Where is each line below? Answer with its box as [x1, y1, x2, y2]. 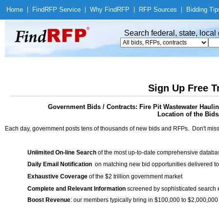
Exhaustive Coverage [27, 173, 88, 180]
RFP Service [44, 6, 81, 13]
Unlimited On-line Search [27, 149, 96, 156]
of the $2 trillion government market [88, 173, 182, 180]
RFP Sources [139, 6, 177, 13]
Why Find [90, 6, 117, 13]
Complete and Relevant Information [27, 185, 126, 192]
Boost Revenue [27, 197, 70, 203]
